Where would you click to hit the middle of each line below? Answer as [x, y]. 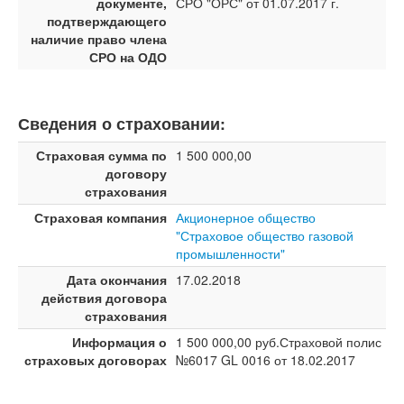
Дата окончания [117, 280]
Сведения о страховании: [122, 123]
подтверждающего [107, 21]
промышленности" [230, 253]
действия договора [104, 298]
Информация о [119, 342]
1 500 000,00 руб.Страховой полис [279, 342]
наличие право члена [99, 39]
